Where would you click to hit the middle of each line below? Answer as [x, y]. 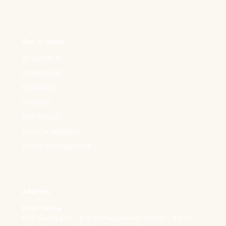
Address [36, 191]
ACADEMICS [41, 59]
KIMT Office [42, 208]
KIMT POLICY [42, 117]
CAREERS [37, 102]
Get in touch [43, 41]
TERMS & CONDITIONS [57, 146]
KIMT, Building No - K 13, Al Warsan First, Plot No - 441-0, [107, 218]
